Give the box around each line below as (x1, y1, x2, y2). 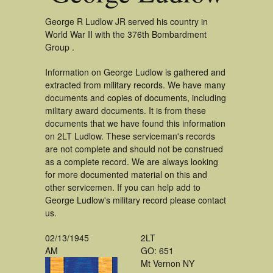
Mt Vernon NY (141, 257, 194, 269)
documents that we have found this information (45, 117, 225, 129)
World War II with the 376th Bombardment (45, 28, 207, 40)
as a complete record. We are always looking (45, 155, 218, 168)
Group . (45, 41, 74, 53)
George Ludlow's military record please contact (45, 194, 226, 206)
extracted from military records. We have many (45, 79, 225, 91)
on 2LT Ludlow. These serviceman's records (45, 130, 215, 142)
